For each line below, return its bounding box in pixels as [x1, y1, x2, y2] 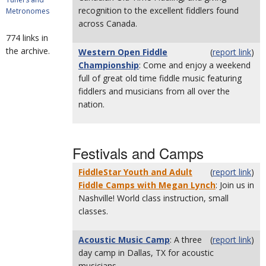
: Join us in [216, 179, 254, 191]
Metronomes [6, 6, 49, 16]
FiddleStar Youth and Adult [78, 166, 192, 178]
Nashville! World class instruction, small [78, 192, 229, 204]
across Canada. [78, 18, 137, 29]
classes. [78, 205, 108, 217]
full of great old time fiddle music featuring [78, 72, 242, 84]
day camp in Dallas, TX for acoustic [78, 247, 214, 258]
